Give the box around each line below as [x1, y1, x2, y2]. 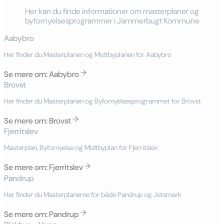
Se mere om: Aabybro [4, 69, 79, 80]
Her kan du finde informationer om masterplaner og [25, 6, 199, 17]
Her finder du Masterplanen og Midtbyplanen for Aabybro [4, 50, 171, 59]
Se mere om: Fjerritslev [4, 162, 83, 173]
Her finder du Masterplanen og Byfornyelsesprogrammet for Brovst [4, 96, 201, 106]
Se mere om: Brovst [4, 115, 71, 126]
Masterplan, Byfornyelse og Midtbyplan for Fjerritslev [4, 143, 158, 152]
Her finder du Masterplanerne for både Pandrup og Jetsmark [4, 189, 181, 199]
